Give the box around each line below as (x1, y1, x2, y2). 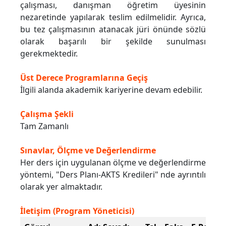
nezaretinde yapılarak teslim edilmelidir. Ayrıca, (20, 12, 206, 23)
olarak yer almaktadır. (20, 181, 102, 193)
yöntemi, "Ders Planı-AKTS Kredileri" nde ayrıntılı (20, 169, 206, 181)
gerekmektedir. (20, 48, 78, 60)
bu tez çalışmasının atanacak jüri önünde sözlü (20, 24, 206, 35)
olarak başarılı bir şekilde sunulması (20, 36, 206, 47)
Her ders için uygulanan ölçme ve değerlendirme (20, 157, 206, 168)
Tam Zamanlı (20, 121, 69, 132)
